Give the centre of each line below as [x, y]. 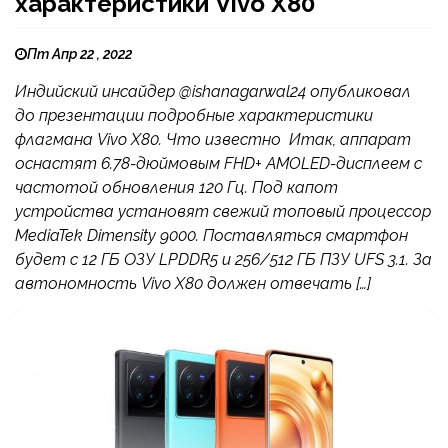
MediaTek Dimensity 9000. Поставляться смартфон [211, 236]
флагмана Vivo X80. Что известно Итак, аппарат [213, 140]
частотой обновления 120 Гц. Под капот [176, 188]
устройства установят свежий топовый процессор [223, 212]
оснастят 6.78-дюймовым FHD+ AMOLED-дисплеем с [218, 164]
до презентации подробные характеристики [194, 116]
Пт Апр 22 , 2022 [79, 54]
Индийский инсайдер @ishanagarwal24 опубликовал [213, 92]
